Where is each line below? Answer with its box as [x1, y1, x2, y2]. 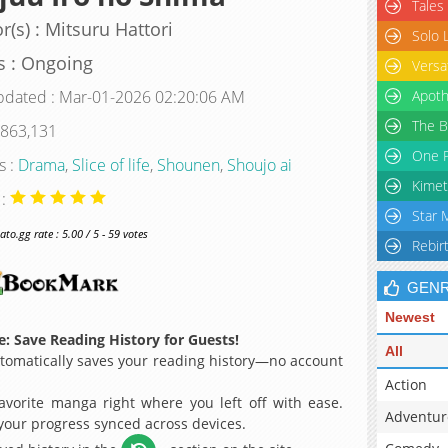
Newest [385, 309, 435, 325]
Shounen [156, 153, 220, 176]
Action [385, 375, 427, 394]
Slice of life [71, 153, 150, 176]
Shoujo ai [226, 153, 292, 176]
